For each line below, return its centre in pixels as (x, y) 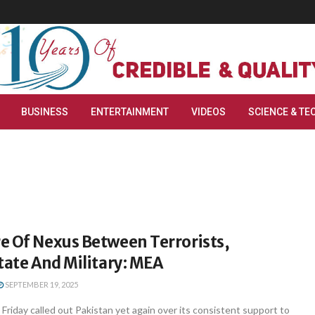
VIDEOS (208, 112)
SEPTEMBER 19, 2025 (41, 284)
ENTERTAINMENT (130, 112)
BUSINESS (45, 112)
